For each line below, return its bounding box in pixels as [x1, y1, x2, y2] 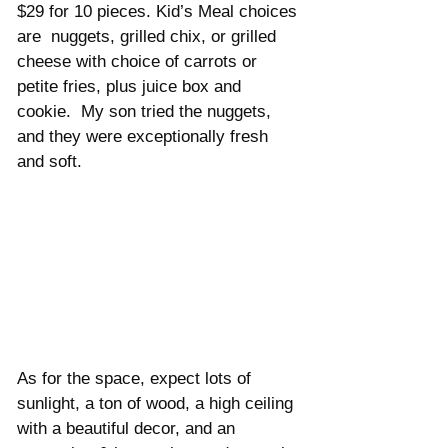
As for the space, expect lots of [17, 369, 256, 389]
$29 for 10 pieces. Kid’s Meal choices [17, 2, 302, 22]
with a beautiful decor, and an [17, 419, 240, 439]
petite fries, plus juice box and [17, 77, 246, 97]
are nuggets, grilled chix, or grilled [17, 27, 281, 47]
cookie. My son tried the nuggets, [17, 102, 276, 122]
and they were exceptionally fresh [17, 127, 273, 147]
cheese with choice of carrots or [17, 52, 262, 72]
